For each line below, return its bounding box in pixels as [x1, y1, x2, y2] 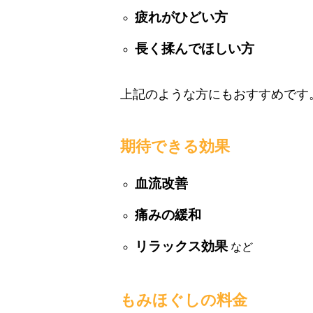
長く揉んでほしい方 [134, 41, 254, 56]
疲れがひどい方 [134, 10, 228, 24]
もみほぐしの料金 [120, 291, 247, 309]
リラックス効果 [134, 239, 228, 254]
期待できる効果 [120, 138, 230, 155]
